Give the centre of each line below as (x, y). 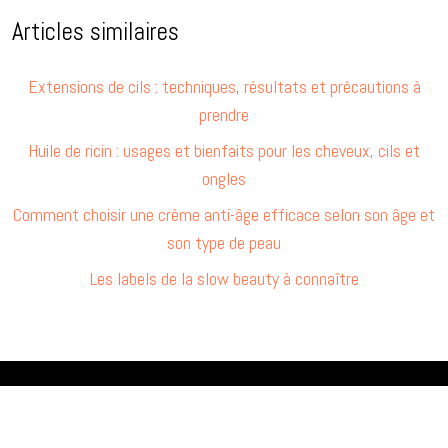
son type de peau (224, 242)
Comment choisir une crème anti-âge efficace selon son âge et (224, 214)
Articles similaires (95, 31)
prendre (224, 114)
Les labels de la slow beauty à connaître (224, 278)
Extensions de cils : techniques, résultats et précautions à (224, 86)
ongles (224, 178)
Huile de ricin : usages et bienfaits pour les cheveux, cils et (224, 150)
